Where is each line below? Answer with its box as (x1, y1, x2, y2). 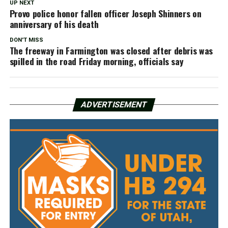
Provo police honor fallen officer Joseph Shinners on (9, 7, 202, 20)
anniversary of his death (9, 17, 99, 31)
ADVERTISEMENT (79, 100, 149, 110)
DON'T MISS (9, 37, 43, 44)
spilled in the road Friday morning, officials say (9, 54, 184, 68)
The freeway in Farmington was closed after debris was (9, 44, 213, 58)
